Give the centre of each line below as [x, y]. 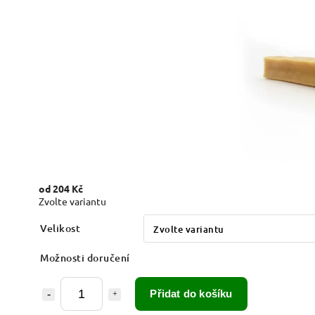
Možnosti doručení [85, 257]
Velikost [60, 228]
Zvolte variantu [72, 201]
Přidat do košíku [191, 293]
